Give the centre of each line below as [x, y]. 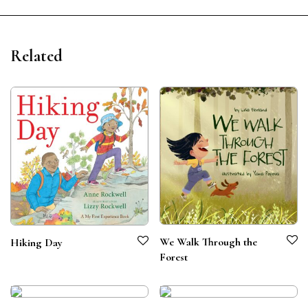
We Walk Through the [208, 242]
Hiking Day [36, 242]
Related [36, 56]
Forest [174, 257]
